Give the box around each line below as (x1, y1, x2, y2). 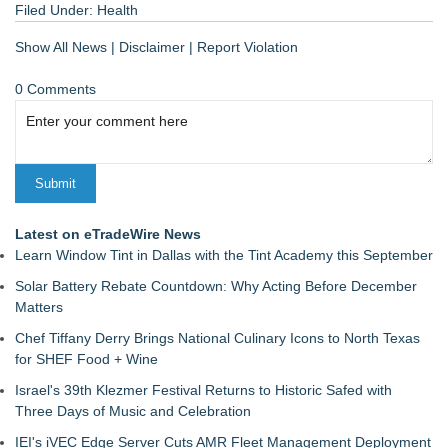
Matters (15, 299, 63, 315)
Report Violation (197, 39, 298, 55)
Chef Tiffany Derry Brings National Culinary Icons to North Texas (15, 330, 420, 346)
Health (97, 2, 138, 18)
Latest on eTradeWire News (15, 226, 201, 242)
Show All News (15, 39, 107, 55)
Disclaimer (119, 39, 185, 55)
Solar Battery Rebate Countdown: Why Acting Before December (15, 278, 417, 294)
